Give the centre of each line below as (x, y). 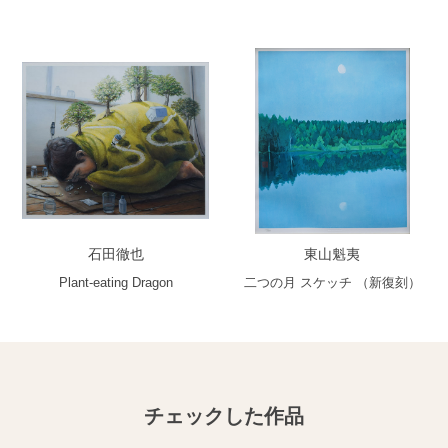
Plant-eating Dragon (115, 283)
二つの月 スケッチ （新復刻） (332, 283)
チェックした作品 (224, 416)
